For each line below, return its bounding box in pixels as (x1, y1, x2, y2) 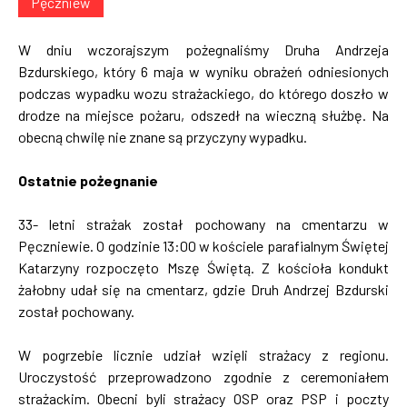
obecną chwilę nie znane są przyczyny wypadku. (18, 127, 307, 145)
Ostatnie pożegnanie (18, 171, 158, 189)
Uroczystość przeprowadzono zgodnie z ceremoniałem (18, 367, 389, 385)
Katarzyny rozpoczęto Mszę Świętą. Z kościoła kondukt (18, 258, 389, 276)
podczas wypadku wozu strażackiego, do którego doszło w (18, 84, 389, 102)
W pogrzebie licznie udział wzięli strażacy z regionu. (18, 345, 389, 363)
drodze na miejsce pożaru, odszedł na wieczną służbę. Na (18, 105, 389, 124)
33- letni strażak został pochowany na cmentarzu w (18, 214, 389, 233)
